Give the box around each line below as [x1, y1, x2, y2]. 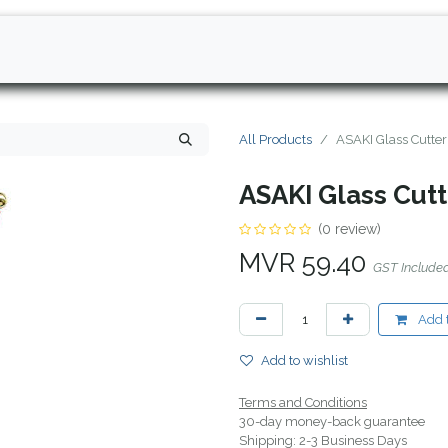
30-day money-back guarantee [239, 413, 425, 429]
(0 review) [318, 220, 381, 237]
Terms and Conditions [239, 394, 367, 410]
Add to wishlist [261, 352, 348, 368]
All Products [239, 131, 312, 147]
